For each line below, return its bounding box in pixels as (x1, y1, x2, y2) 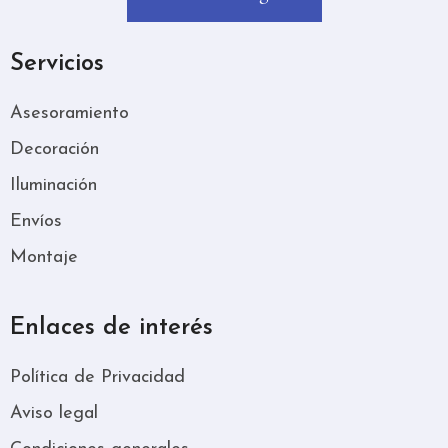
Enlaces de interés (10, 315, 213, 340)
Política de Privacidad (10, 367, 185, 387)
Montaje (10, 247, 78, 267)
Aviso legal (10, 403, 98, 423)
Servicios (10, 51, 104, 76)
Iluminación (10, 175, 97, 195)
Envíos (10, 211, 62, 231)
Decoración (10, 139, 99, 159)
